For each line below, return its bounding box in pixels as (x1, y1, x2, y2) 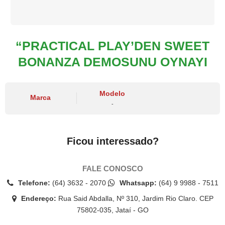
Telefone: (16, 178, 50, 187)
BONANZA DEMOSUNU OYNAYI (18, 54, 207, 69)
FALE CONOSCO (82, 164, 143, 173)
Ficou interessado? (66, 135, 159, 147)
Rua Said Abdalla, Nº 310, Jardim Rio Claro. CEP (56, 194, 213, 202)
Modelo (99, 89, 126, 97)
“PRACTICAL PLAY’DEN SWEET (16, 38, 209, 53)
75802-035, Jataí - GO (76, 205, 149, 214)
